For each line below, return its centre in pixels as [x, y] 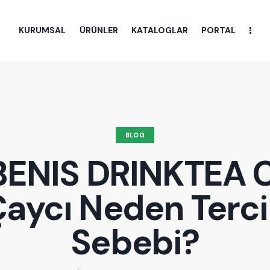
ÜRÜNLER [99, 30]
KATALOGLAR [160, 30]
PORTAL [219, 30]
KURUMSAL [42, 30]
